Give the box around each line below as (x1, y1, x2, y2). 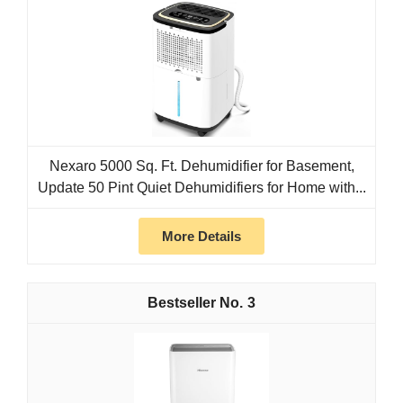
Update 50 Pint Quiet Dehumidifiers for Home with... (37, 180, 366, 196)
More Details (162, 228, 241, 245)
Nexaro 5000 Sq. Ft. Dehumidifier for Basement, (49, 158, 354, 175)
